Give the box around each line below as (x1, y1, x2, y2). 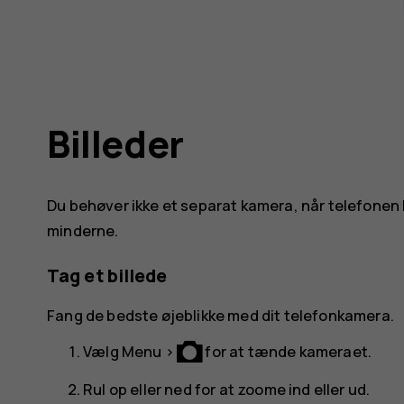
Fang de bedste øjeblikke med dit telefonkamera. (47, 304, 394, 326)
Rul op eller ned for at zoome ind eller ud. (83, 379, 371, 400)
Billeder (47, 117, 184, 169)
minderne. (47, 220, 119, 242)
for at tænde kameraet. (202, 341, 372, 363)
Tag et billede (47, 263, 168, 289)
